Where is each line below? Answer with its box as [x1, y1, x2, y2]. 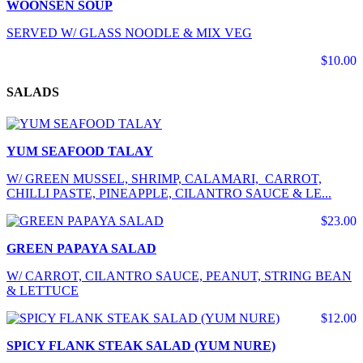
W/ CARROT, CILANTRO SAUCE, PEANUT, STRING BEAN [6, 269, 352, 284]
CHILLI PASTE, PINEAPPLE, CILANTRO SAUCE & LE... [6, 186, 331, 201]
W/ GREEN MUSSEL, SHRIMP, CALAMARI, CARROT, [6, 172, 322, 186]
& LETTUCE [6, 284, 79, 298]
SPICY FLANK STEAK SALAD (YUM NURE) [6, 339, 275, 353]
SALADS [6, 85, 59, 100]
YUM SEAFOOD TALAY [6, 144, 153, 159]
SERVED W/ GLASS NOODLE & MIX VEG [6, 25, 252, 40]
